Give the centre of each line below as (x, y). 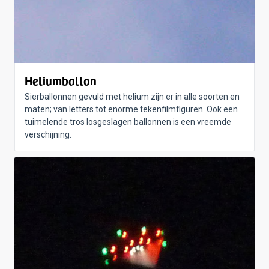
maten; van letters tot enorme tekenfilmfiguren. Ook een (131, 109)
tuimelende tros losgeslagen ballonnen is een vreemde (128, 122)
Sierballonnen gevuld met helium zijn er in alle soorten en (132, 97)
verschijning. (48, 134)
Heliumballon (61, 80)
